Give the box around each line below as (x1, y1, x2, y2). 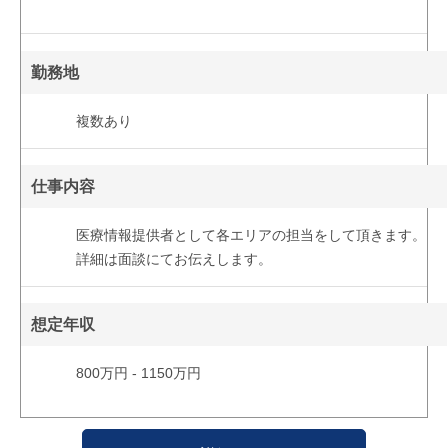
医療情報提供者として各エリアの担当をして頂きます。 (75, 227, 426, 244)
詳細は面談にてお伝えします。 (75, 251, 272, 268)
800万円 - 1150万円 (75, 365, 201, 382)
